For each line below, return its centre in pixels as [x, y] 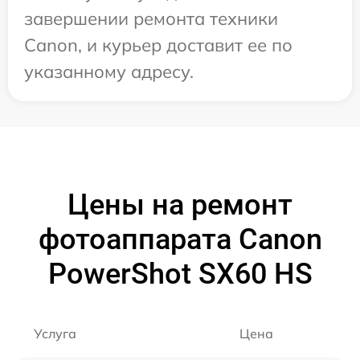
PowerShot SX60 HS [180, 274]
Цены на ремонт [180, 205]
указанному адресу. [109, 72]
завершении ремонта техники [151, 18]
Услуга [55, 333]
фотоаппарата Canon [180, 239]
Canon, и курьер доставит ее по [158, 45]
